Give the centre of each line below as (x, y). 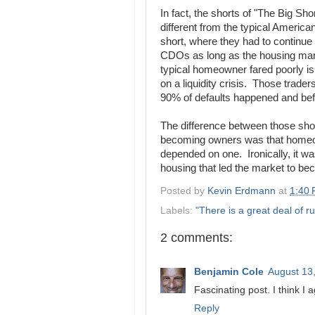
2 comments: (197, 237)
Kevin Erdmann (242, 191)
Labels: (178, 210)
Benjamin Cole (229, 272)
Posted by (184, 191)
